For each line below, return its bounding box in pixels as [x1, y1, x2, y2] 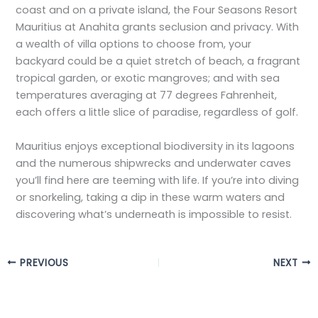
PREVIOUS [16, 256, 69, 270]
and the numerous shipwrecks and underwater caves [16, 155, 292, 170]
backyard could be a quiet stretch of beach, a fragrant [16, 54, 301, 69]
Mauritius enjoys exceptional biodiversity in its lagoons [16, 138, 295, 153]
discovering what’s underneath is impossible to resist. [16, 207, 292, 221]
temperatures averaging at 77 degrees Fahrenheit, [16, 88, 278, 103]
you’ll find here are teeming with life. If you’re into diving [16, 172, 300, 187]
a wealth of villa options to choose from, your [16, 37, 252, 52]
